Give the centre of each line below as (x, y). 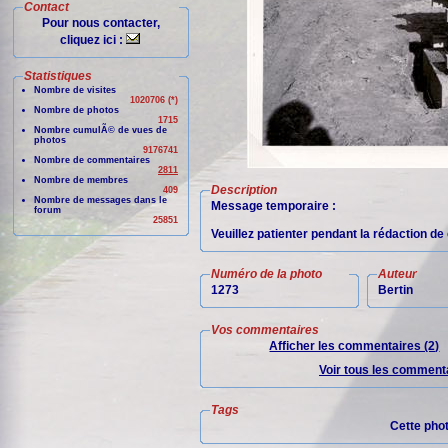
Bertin (395, 290)
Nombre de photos (76, 110)
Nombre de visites (75, 90)
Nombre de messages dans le (100, 200)
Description (244, 190)
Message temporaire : (273, 206)
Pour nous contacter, (101, 23)
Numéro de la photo (266, 274)
